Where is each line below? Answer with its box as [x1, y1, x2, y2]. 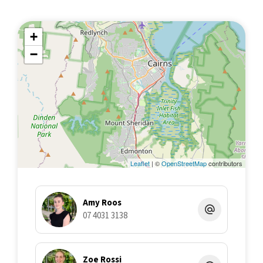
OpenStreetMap [161, 159, 207, 168]
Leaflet [130, 159, 150, 168]
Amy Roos [83, 197, 122, 210]
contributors [207, 159, 242, 168]
